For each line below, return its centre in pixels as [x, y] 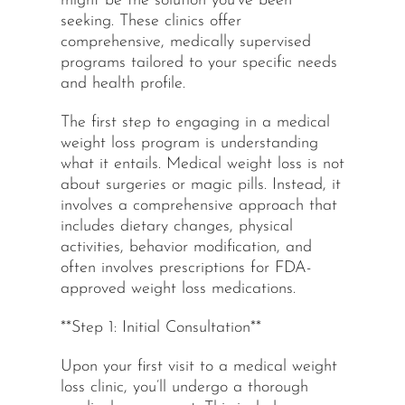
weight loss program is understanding [189, 143]
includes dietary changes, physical [176, 226]
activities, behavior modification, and [186, 247]
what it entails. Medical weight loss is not [202, 164]
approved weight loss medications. [178, 288]
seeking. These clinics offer [151, 21]
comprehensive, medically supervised [185, 42]
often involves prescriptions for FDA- [185, 268]
